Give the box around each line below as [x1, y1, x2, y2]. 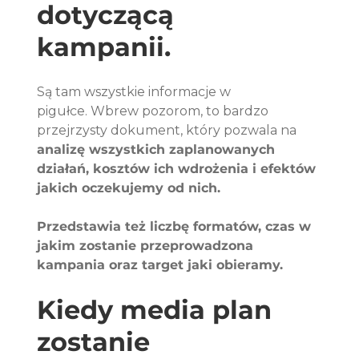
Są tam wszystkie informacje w [37, 84, 235, 100]
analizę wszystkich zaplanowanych [37, 142, 280, 158]
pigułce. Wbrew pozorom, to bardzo [37, 103, 272, 119]
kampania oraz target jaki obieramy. [37, 257, 284, 273]
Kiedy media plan [37, 294, 280, 326]
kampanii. [37, 31, 179, 63]
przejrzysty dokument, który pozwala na [37, 123, 301, 139]
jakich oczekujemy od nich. [37, 180, 221, 196]
